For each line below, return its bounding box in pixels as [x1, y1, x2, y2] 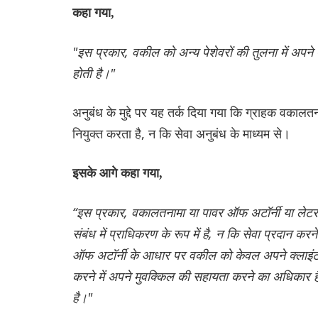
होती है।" [72, 64, 115, 82]
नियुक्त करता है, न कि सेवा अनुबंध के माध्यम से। [72, 124, 290, 142]
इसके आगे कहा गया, [72, 165, 163, 180]
